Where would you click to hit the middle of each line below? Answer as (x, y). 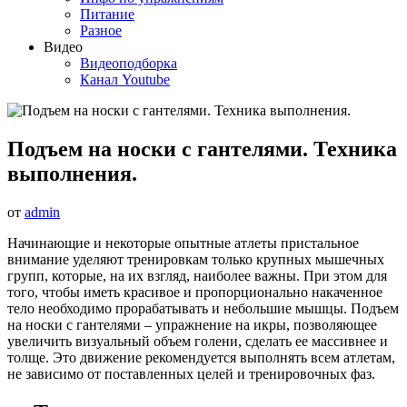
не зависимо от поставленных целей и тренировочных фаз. (191, 373)
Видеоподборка (129, 63)
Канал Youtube (125, 79)
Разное (101, 30)
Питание (107, 14)
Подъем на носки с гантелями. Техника (202, 149)
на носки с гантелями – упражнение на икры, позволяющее (192, 324)
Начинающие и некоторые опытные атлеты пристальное (183, 243)
